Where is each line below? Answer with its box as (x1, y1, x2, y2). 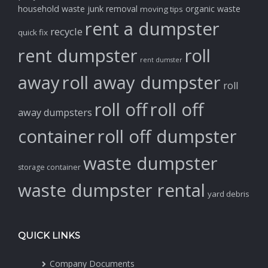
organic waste (185, 2, 240, 14)
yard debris (208, 188, 249, 199)
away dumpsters (18, 105, 92, 119)
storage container (18, 162, 81, 172)
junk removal (87, 2, 138, 14)
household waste (18, 2, 85, 14)
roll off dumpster (98, 124, 237, 148)
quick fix (18, 26, 48, 38)
